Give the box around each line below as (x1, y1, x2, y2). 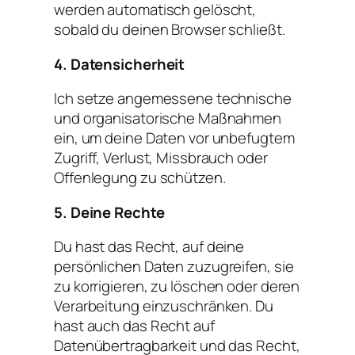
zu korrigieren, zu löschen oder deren (54, 276, 300, 297)
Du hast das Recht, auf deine (54, 236, 245, 258)
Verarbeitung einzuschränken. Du (54, 296, 273, 317)
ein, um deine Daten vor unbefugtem (54, 128, 295, 149)
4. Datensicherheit (54, 53, 185, 74)
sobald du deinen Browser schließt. (54, 19, 285, 40)
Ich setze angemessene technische (54, 88, 292, 109)
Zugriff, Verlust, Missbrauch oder (54, 147, 268, 169)
